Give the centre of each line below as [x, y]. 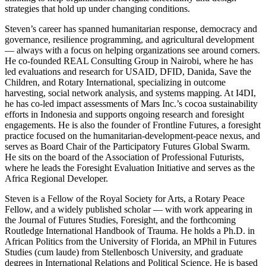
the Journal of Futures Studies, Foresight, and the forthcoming [120, 220]
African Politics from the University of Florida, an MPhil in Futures [131, 241]
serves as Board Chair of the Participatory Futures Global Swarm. [127, 146]
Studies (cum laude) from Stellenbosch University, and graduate [124, 252]
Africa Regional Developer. [56, 178]
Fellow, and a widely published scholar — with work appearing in [129, 209]
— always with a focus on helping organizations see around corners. [132, 50]
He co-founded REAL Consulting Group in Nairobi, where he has [129, 61]
